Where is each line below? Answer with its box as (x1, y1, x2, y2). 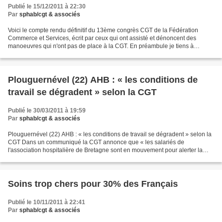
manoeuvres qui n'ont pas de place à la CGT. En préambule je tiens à (8, 43, 194, 50)
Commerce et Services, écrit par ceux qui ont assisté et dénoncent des (8, 35, 196, 42)
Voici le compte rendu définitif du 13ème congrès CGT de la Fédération (8, 27, 198, 34)
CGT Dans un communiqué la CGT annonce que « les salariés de (8, 139, 184, 146)
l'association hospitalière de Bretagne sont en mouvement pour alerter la (8, 147, 203, 154)
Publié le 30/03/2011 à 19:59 (8, 107, 86, 114)
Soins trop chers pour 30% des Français (8, 179, 178, 189)
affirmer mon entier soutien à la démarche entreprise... (8, 51, 153, 57)
